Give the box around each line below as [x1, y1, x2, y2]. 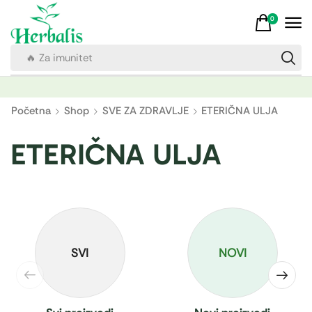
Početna [11, 104, 51, 118]
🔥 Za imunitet [25, 51, 93, 65]
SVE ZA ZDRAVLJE [102, 104, 189, 118]
